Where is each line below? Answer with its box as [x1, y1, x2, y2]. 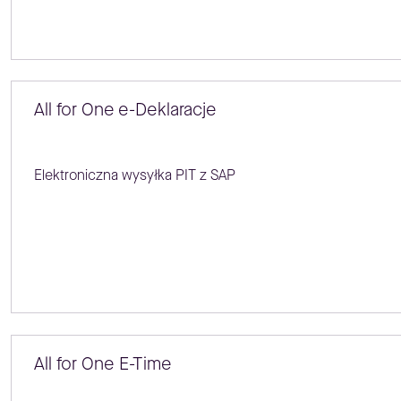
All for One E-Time [33, 351, 172, 376]
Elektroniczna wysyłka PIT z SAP [33, 166, 235, 185]
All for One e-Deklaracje [33, 98, 217, 123]
